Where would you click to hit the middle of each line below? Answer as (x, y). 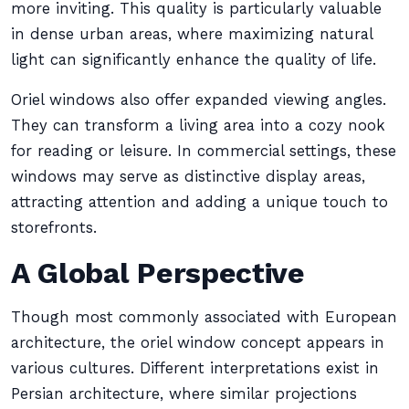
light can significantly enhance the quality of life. (194, 60)
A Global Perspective (158, 273)
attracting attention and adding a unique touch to (199, 202)
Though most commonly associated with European (204, 317)
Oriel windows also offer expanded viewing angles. (199, 100)
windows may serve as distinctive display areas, (188, 177)
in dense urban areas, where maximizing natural (192, 34)
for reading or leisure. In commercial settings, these (204, 151)
